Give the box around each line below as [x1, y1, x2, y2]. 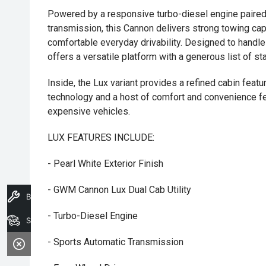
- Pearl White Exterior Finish [47, 158, 163, 169]
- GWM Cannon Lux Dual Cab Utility [47, 184, 191, 195]
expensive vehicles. [47, 106, 130, 117]
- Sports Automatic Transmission [47, 236, 183, 248]
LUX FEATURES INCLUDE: [47, 132, 154, 143]
